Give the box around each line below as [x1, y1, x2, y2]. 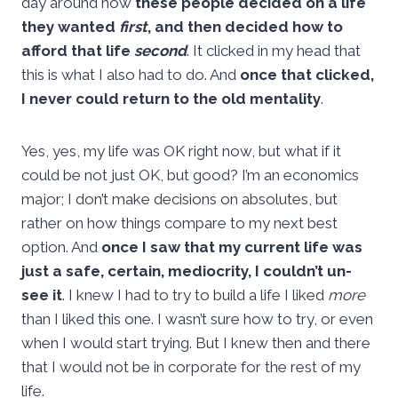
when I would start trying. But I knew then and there [21, 334, 370, 353]
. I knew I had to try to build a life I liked [62, 286, 328, 305]
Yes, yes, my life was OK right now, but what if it [21, 142, 341, 161]
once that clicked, [240, 66, 374, 84]
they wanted [21, 18, 119, 36]
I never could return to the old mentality [21, 90, 321, 108]
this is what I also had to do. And [21, 66, 240, 84]
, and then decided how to [147, 18, 343, 36]
